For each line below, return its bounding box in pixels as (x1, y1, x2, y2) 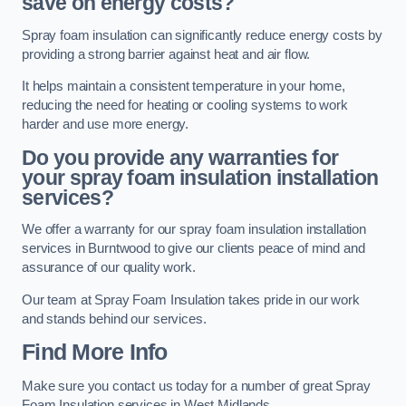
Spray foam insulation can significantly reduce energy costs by (22, 27, 382, 43)
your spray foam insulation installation (22, 165, 379, 189)
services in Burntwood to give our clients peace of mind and (22, 241, 365, 256)
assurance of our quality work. (22, 260, 196, 275)
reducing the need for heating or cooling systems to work (22, 98, 348, 113)
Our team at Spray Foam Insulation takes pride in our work (22, 292, 360, 307)
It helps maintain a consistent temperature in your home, (22, 79, 345, 94)
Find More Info (22, 340, 168, 365)
